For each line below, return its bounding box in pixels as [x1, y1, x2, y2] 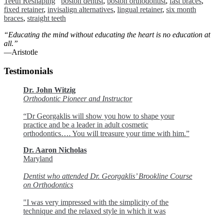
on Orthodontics [23, 180, 73, 189]
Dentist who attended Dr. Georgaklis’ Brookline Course [23, 171, 192, 180]
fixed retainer [4, 5, 44, 14]
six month [166, 5, 196, 14]
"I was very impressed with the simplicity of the [23, 198, 169, 206]
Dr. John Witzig [23, 85, 76, 94]
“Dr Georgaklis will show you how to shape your [23, 111, 174, 120]
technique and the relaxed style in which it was [23, 206, 166, 215]
